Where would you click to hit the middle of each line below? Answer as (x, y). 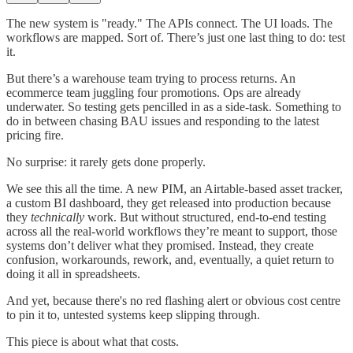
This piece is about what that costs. (93, 341)
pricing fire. (35, 135)
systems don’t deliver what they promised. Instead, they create (160, 245)
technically (58, 217)
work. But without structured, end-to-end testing (205, 217)
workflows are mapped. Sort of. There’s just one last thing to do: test (176, 37)
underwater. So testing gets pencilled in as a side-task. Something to (174, 106)
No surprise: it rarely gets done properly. (106, 162)
